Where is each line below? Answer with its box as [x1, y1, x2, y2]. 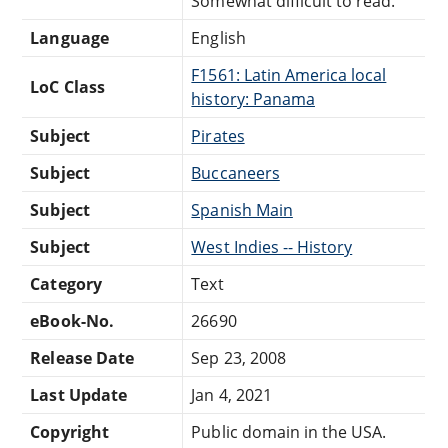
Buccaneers [191, 161, 280, 184]
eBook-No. [30, 309, 114, 332]
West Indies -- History [191, 235, 353, 258]
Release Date [30, 346, 134, 369]
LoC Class [30, 75, 105, 98]
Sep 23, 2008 [191, 346, 286, 369]
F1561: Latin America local [191, 63, 387, 86]
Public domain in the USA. [191, 420, 387, 443]
